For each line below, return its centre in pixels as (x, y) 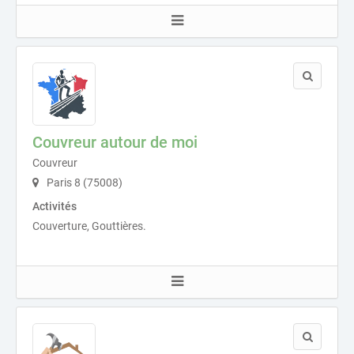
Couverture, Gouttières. (89, 226)
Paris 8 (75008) (83, 182)
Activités (55, 206)
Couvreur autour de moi (115, 142)
